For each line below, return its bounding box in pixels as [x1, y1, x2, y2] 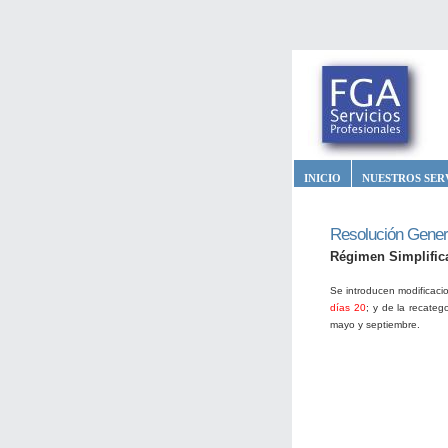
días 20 [330, 302, 366, 313]
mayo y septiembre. [330, 319, 420, 330]
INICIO [304, 172, 341, 184]
